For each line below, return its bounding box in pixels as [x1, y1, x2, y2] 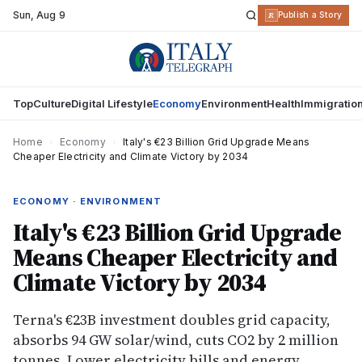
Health [267, 97, 301, 110]
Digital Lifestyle [71, 97, 153, 110]
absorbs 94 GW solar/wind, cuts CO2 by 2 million [13, 330, 339, 350]
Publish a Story [277, 10, 342, 20]
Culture [33, 97, 71, 110]
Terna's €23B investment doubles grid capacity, [13, 309, 330, 330]
